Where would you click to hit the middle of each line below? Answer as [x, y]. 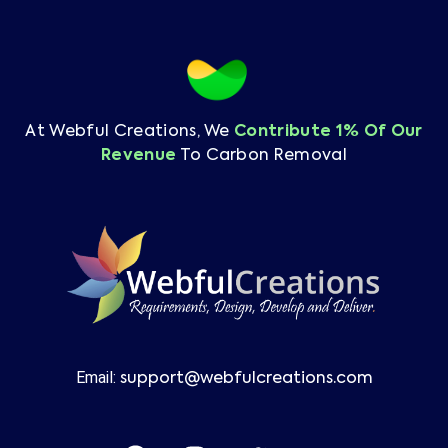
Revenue [138, 155]
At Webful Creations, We [130, 131]
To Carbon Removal [261, 155]
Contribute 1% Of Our [328, 131]
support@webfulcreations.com [246, 378]
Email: [97, 377]
